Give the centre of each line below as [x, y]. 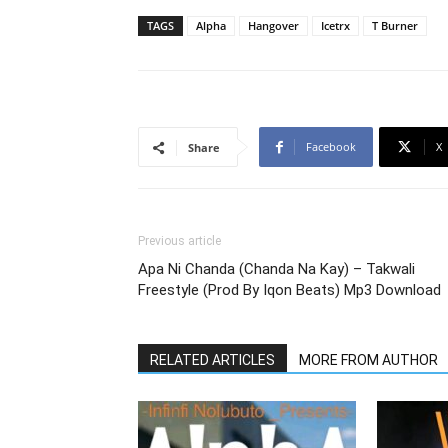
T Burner [395, 25]
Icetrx [335, 25]
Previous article [179, 241]
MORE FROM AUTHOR [368, 360]
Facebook [331, 146]
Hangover [273, 25]
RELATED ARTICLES [212, 360]
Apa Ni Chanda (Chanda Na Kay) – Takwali [276, 269]
